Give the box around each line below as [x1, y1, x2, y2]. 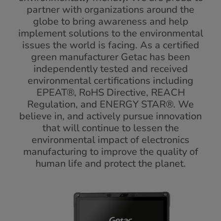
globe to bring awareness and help [33, 15, 188, 28]
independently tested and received [33, 62, 188, 75]
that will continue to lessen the [42, 121, 179, 135]
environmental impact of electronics [32, 133, 189, 147]
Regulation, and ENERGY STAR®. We [27, 98, 194, 111]
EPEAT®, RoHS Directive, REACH [36, 86, 185, 99]
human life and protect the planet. [35, 157, 186, 170]
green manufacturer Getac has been [31, 50, 190, 64]
